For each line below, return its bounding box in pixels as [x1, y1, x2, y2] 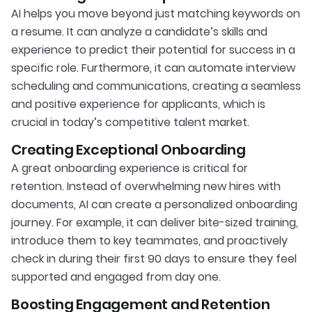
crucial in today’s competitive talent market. [11, 114, 249, 130]
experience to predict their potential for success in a [11, 41, 295, 58]
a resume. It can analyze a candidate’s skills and [11, 23, 267, 40]
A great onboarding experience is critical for [11, 159, 248, 176]
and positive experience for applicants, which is [11, 95, 265, 112]
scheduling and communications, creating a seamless [11, 77, 301, 94]
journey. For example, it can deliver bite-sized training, [11, 214, 298, 231]
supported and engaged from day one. [11, 268, 221, 285]
